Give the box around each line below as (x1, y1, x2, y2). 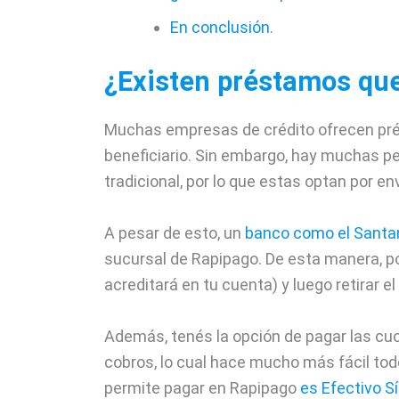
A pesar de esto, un (104, 223, 245, 242)
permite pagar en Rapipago (104, 378, 300, 397)
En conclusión (170, 18, 270, 37)
